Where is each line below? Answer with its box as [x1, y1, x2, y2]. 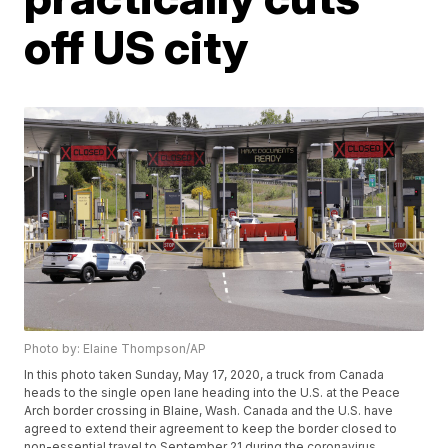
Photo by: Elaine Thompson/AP [24, 341, 207, 357]
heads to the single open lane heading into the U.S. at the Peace [24, 385, 401, 401]
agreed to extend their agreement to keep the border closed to [24, 421, 398, 437]
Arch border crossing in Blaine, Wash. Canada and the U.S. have [24, 403, 394, 419]
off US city [24, 19, 249, 75]
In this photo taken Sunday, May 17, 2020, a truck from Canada [24, 367, 385, 383]
